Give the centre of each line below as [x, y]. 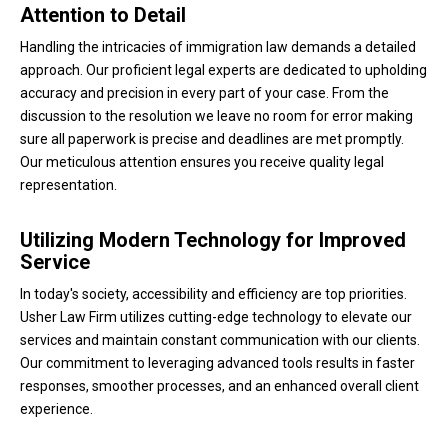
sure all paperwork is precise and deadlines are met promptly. [212, 139]
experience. [56, 409]
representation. [68, 185]
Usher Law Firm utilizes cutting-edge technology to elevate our [216, 317]
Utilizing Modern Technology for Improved [213, 239]
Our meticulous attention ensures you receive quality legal [202, 162]
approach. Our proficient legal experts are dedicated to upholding [223, 70]
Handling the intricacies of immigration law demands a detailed [218, 47]
